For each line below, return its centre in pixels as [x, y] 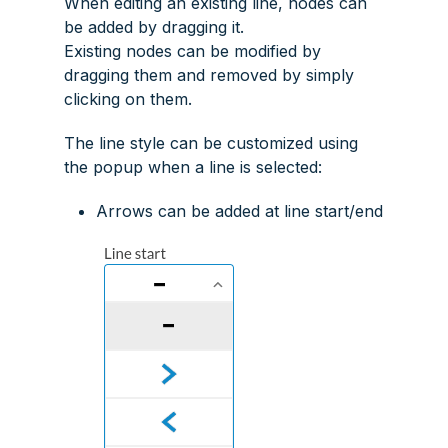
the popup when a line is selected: [193, 166]
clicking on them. [128, 98]
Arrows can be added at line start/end [239, 210]
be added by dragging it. [154, 26]
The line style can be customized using [211, 142]
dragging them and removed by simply [209, 74]
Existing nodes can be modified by [192, 50]
